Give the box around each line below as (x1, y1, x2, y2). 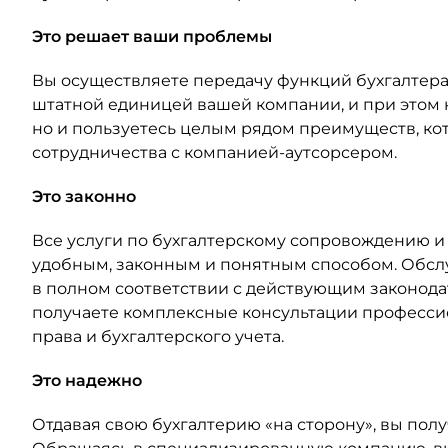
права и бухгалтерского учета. (32, 327, 284, 346)
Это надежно (32, 371, 142, 390)
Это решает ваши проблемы (32, 27, 272, 46)
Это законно (32, 187, 136, 206)
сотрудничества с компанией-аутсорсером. (32, 143, 397, 162)
